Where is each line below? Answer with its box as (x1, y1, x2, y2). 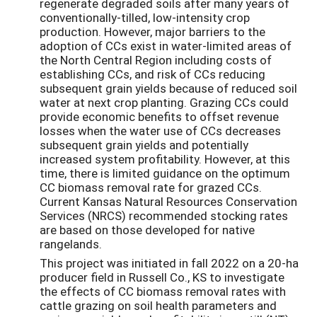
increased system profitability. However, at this (40, 150, 290, 167)
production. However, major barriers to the (40, 23, 265, 40)
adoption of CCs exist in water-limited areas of (40, 37, 292, 54)
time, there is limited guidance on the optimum (40, 164, 290, 181)
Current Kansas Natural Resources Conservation (40, 192, 297, 209)
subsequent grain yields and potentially (40, 136, 248, 153)
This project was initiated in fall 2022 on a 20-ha (40, 254, 299, 271)
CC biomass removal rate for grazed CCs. (40, 178, 262, 195)
